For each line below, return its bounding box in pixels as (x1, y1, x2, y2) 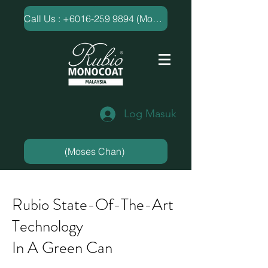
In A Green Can (12, 236, 112, 260)
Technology (12, 215, 83, 238)
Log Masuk (124, 107, 176, 121)
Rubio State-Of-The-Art (12, 193, 173, 217)
